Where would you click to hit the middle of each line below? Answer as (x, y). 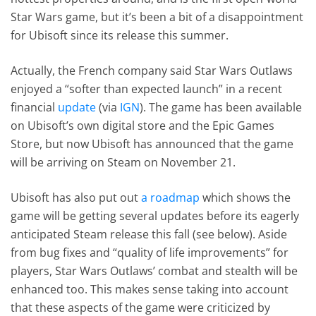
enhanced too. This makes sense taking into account (150, 289)
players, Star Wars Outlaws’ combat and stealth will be (154, 271)
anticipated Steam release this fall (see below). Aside (149, 234)
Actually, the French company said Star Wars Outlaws (152, 70)
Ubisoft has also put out (76, 197)
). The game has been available (221, 107)
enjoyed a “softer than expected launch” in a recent (147, 89)
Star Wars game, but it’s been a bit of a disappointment (157, 17)
